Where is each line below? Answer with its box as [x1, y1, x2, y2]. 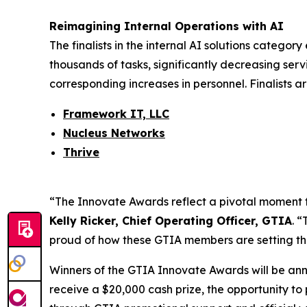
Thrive [63, 145, 99, 159]
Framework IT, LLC [63, 106, 169, 121]
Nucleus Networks [63, 125, 165, 140]
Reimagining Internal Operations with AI [49, 19, 284, 33]
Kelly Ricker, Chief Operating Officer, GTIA [49, 213, 292, 228]
